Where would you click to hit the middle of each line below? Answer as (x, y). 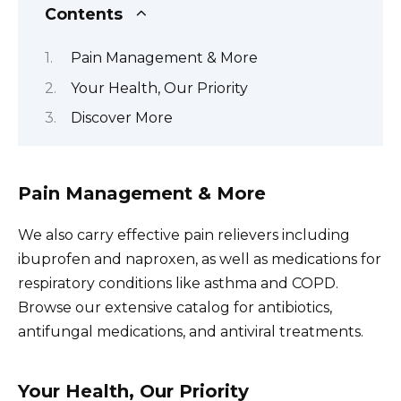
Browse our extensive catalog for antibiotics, (175, 308)
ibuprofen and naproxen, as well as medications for (200, 260)
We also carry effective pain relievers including (184, 235)
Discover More (122, 117)
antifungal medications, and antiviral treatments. (191, 332)
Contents (84, 13)
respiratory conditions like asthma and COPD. (178, 284)
